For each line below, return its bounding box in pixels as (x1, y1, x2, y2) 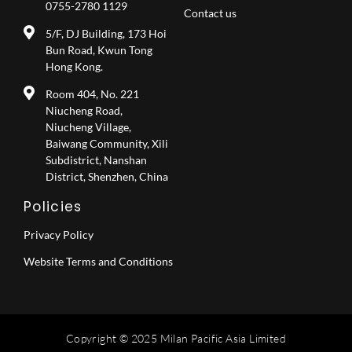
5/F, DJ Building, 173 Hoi (45, 26, 167, 40)
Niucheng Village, (45, 119, 131, 134)
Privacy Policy (24, 227, 93, 241)
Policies (24, 196, 82, 216)
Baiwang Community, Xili (45, 136, 168, 150)
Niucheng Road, (45, 103, 123, 117)
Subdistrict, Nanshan (45, 152, 147, 167)
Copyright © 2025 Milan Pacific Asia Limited (65, 331, 287, 345)
